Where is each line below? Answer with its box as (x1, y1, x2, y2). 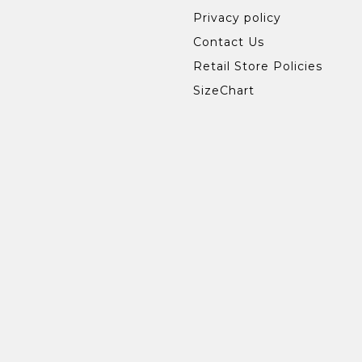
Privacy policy (193, 11, 281, 26)
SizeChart (193, 83, 255, 99)
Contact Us (193, 35, 264, 50)
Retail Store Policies (193, 59, 322, 74)
